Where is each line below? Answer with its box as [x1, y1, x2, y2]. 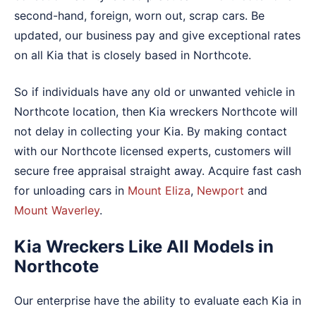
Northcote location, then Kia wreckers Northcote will [14, 104, 298, 119]
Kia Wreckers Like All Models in [14, 236, 274, 257]
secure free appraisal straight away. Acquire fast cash [14, 163, 301, 178]
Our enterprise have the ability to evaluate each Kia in [14, 293, 301, 308]
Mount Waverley [14, 202, 99, 217]
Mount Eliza [128, 183, 190, 197]
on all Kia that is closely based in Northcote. [14, 47, 251, 62]
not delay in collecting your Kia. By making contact [14, 123, 287, 138]
